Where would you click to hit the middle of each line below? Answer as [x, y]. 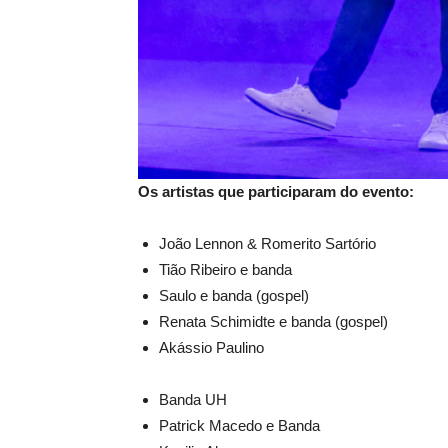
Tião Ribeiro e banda [225, 269]
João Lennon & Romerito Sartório [267, 243]
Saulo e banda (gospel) [234, 295]
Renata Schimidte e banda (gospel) [273, 321]
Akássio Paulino [211, 347]
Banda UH [193, 399]
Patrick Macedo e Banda [239, 425]
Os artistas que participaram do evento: [276, 191]
